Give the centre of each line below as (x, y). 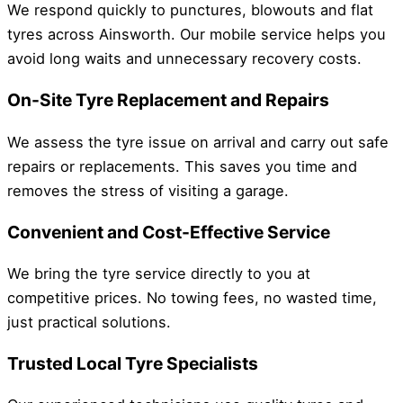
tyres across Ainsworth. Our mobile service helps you (197, 35)
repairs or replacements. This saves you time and (182, 166)
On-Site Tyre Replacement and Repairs (168, 100)
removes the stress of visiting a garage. (148, 190)
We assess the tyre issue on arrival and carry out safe (198, 142)
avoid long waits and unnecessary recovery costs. (184, 59)
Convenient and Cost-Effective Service (169, 232)
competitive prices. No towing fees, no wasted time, (192, 297)
